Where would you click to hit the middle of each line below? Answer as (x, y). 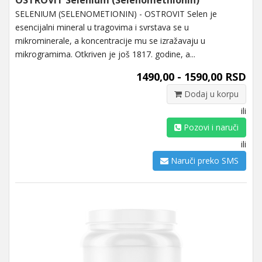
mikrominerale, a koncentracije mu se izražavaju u (110, 40)
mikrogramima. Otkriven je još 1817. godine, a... (105, 54)
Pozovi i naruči (210, 127)
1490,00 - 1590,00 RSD (191, 76)
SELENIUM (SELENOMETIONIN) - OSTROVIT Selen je (116, 13)
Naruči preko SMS (204, 160)
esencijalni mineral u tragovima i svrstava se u (102, 27)
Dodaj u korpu (210, 94)
